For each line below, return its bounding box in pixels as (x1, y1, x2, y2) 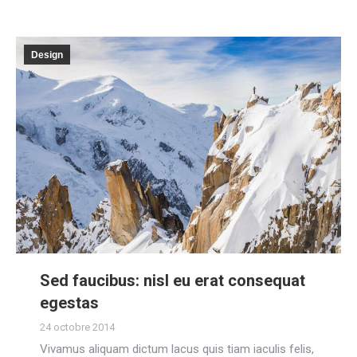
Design (31, 49, 63, 61)
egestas (40, 292, 99, 312)
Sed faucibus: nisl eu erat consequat (40, 270, 305, 290)
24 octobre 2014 (40, 320, 115, 333)
